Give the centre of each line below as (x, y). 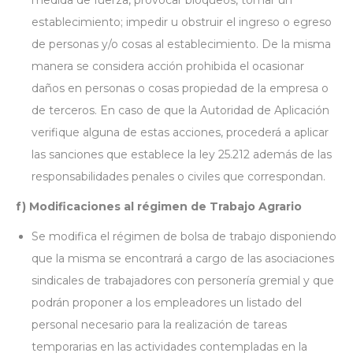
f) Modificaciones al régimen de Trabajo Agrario (159, 206)
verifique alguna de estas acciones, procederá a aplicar (180, 132)
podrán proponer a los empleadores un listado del (167, 303)
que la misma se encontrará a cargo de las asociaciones (183, 258)
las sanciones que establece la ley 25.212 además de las (182, 154)
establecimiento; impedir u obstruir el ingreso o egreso (182, 22)
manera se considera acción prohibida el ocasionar (168, 66)
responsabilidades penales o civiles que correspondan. (178, 176)
